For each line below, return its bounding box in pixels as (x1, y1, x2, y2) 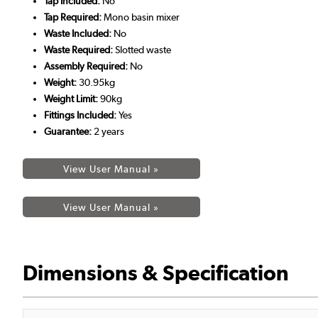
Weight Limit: (44, 93, 98, 105)
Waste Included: (44, 28, 111, 40)
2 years (92, 126, 124, 138)
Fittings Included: (44, 109, 116, 121)
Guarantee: (44, 126, 92, 138)
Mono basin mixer (102, 11, 180, 23)
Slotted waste (113, 44, 171, 56)
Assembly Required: (44, 60, 128, 72)
